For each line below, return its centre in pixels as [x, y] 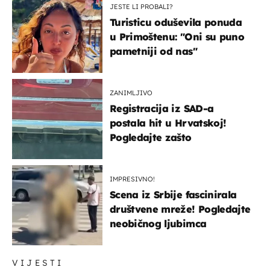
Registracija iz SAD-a [162, 108]
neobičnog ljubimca [158, 223]
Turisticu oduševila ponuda [176, 22]
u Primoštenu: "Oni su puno [177, 36]
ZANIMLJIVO [131, 93]
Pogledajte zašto [151, 137]
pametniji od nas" [153, 51]
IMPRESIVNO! [132, 179]
